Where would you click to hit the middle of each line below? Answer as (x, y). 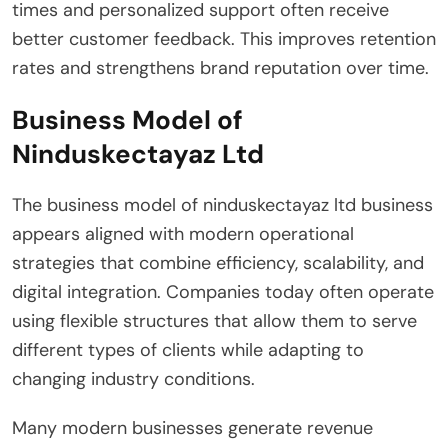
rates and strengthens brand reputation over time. (220, 67)
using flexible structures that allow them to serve (214, 320)
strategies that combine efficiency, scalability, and (218, 262)
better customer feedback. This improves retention (224, 38)
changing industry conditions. (133, 378)
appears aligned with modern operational (183, 233)
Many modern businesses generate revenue (192, 427)
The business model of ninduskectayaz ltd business (222, 204)
